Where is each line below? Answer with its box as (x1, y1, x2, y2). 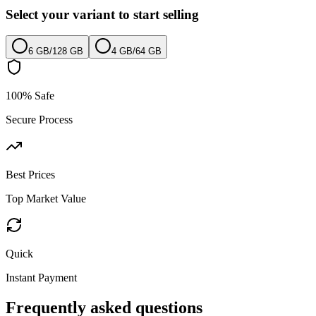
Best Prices (6, 169, 55, 181)
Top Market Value (6, 193, 86, 205)
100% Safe (6, 90, 54, 102)
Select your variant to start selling (6, 6, 199, 22)
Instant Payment (6, 272, 77, 284)
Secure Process (6, 114, 73, 126)
